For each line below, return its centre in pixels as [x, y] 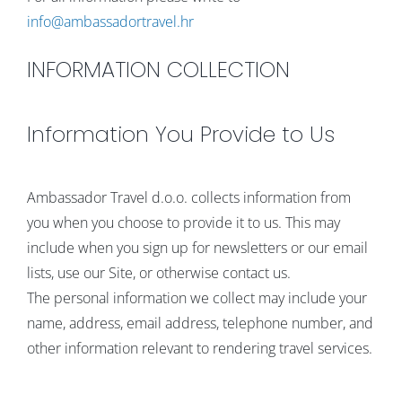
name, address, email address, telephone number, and [200, 323]
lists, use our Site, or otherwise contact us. [158, 273]
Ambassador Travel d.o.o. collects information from [188, 198]
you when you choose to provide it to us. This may [183, 223]
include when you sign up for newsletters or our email [197, 248]
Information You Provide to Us [180, 135]
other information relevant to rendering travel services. [199, 349]
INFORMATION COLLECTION [158, 70]
